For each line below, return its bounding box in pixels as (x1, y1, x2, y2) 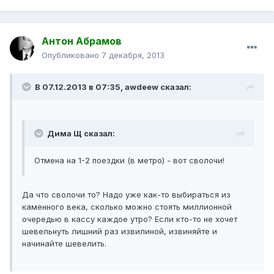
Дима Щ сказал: (47, 128, 115, 139)
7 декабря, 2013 (102, 50, 165, 61)
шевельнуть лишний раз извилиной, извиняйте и (22, 226, 217, 237)
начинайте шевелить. (22, 239, 106, 249)
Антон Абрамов (42, 35, 122, 48)
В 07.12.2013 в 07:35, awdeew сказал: (35, 82, 191, 92)
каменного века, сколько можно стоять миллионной (22, 202, 232, 212)
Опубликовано (42, 50, 102, 61)
